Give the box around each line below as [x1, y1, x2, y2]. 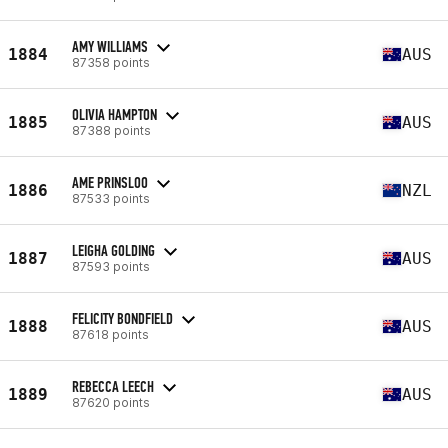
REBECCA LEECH [72, 376, 154, 396]
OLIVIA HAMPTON [72, 104, 157, 124]
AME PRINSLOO [72, 172, 148, 192]
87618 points [72, 326, 149, 342]
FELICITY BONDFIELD [72, 308, 173, 328]
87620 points [72, 394, 150, 410]
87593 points [72, 258, 150, 274]
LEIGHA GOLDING [72, 240, 155, 260]
